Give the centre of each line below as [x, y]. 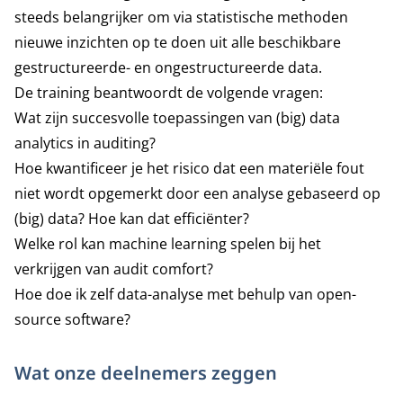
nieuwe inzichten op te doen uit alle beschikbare [178, 42]
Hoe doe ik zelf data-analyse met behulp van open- [185, 294]
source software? [72, 319]
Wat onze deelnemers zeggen [146, 373]
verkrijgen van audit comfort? [116, 269]
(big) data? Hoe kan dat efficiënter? [134, 219]
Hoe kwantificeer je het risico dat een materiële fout [189, 168]
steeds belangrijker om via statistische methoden [181, 17]
